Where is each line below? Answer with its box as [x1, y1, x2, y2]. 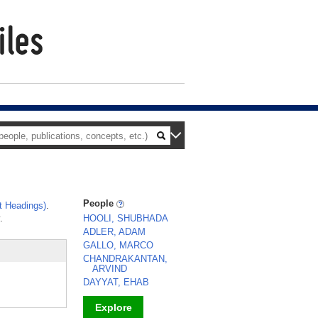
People [83, 198, 116, 209]
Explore [94, 302, 132, 313]
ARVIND [92, 263, 127, 274]
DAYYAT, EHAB [83, 277, 149, 287]
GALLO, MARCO [83, 240, 153, 251]
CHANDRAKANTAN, [83, 253, 168, 264]
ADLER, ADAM [83, 226, 146, 237]
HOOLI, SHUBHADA [83, 213, 168, 224]
